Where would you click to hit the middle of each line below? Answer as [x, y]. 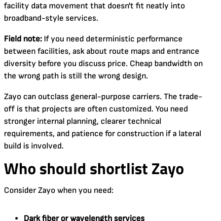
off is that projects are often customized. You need [96, 109]
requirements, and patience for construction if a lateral [103, 133]
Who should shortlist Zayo [94, 168]
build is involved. [34, 146]
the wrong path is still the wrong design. [76, 76]
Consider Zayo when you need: [59, 190]
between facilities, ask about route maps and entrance [102, 51]
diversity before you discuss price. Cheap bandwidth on [103, 63]
